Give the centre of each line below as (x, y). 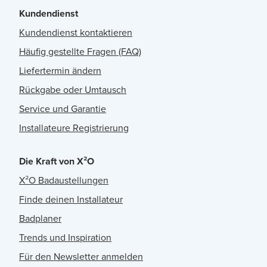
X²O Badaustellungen (64, 180)
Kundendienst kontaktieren (76, 32)
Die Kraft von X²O (57, 161)
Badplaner (40, 218)
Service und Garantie (63, 108)
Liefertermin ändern (60, 70)
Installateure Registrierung (74, 128)
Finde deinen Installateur (71, 199)
